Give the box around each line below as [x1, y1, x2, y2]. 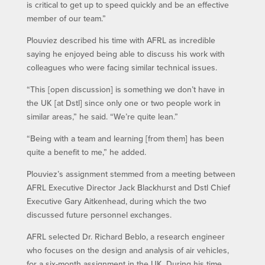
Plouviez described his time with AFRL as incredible [26, 34, 215, 46]
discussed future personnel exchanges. [26, 208, 172, 221]
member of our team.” [26, 12, 106, 24]
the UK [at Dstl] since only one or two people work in [26, 96, 221, 109]
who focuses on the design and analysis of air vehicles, [26, 244, 229, 256]
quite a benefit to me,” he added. [26, 146, 146, 158]
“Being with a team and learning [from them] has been [26, 132, 224, 144]
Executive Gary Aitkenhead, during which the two [26, 195, 206, 207]
